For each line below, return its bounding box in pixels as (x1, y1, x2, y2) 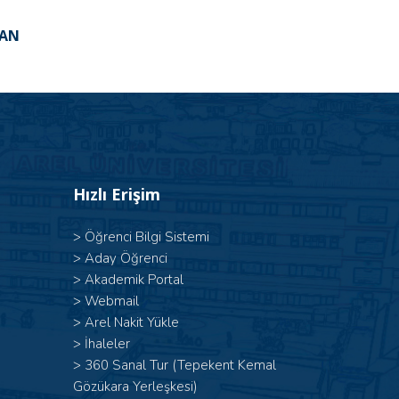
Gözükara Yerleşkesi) (73, 378, 198, 396)
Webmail (85, 292, 139, 311)
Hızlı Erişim (73, 183, 160, 206)
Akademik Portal (85, 271, 183, 289)
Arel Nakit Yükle (85, 313, 179, 332)
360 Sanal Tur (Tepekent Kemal (85, 356, 276, 375)
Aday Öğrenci (85, 249, 167, 268)
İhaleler (85, 335, 130, 354)
